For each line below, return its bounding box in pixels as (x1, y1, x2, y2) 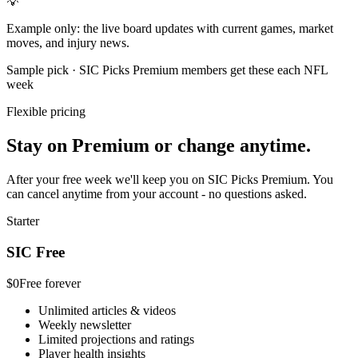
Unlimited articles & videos (38, 303, 176, 317)
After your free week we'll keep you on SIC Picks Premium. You (6, 173, 333, 187)
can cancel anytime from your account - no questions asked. (6, 187, 307, 201)
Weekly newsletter (38, 317, 131, 332)
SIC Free (6, 243, 65, 261)
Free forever (19, 276, 81, 290)
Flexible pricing (6, 105, 86, 119)
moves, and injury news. (6, 36, 129, 50)
